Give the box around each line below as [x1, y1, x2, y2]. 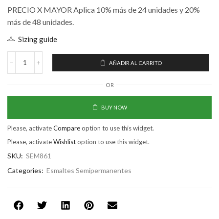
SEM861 [26, 152, 51, 160]
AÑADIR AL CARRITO [109, 59, 162, 66]
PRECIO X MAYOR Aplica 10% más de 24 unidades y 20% [7, 5, 200, 15]
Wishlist [53, 138, 76, 146]
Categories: [7, 166, 44, 175]
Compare [53, 124, 80, 132]
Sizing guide [18, 35, 57, 44]
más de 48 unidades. [7, 17, 74, 27]
